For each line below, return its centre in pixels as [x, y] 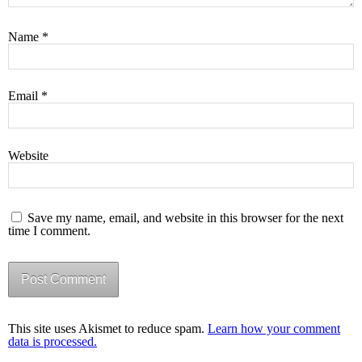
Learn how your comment [274, 328]
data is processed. [53, 341]
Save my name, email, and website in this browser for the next [185, 217]
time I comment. [49, 230]
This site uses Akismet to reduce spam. [108, 328]
